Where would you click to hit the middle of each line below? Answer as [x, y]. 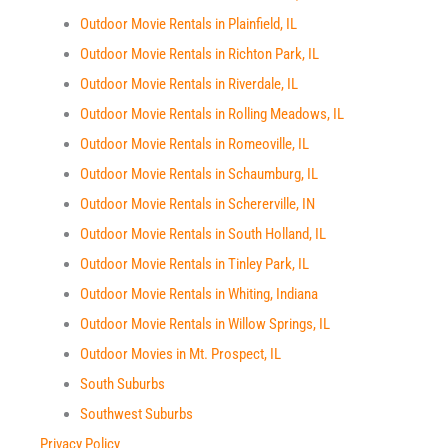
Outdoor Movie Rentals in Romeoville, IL [194, 144]
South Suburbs [122, 384]
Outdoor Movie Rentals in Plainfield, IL [188, 24]
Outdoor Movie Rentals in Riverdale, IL [189, 84]
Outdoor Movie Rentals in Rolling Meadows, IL [212, 114]
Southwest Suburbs [136, 414]
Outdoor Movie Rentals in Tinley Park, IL [194, 264]
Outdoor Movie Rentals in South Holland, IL [203, 234]
